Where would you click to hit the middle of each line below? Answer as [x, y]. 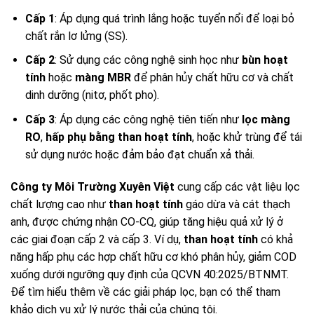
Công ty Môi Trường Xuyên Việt [93, 186]
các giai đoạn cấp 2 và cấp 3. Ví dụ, [97, 239]
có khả [275, 239]
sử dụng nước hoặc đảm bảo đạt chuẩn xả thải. [139, 155]
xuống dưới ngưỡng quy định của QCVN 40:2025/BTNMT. [150, 274]
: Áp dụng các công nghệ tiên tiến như [148, 120]
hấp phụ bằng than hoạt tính [118, 137]
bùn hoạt [265, 60]
